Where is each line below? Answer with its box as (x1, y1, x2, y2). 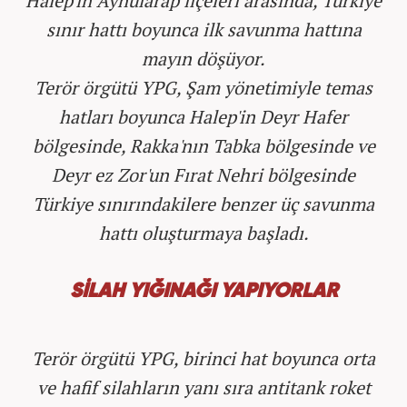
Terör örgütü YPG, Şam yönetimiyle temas (35, 74, 372, 100)
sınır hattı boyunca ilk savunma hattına (45, 16, 362, 42)
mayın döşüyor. (142, 45, 265, 71)
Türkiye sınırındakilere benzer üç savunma (33, 191, 374, 216)
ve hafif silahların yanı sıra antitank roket (36, 374, 371, 400)
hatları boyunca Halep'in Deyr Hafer (59, 104, 348, 129)
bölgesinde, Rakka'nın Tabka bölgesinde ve (32, 133, 375, 158)
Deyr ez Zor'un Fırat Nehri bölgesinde (52, 162, 355, 187)
